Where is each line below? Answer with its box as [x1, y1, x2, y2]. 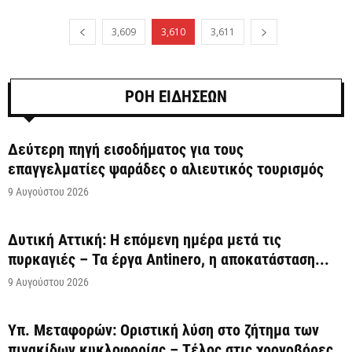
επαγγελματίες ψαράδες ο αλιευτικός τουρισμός [8, 159, 324, 179]
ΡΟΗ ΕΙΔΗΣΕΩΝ [125, 87, 227, 107]
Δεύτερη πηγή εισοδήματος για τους [8, 140, 244, 159]
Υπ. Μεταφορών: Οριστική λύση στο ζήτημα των [8, 321, 319, 340]
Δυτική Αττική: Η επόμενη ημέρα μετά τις [8, 230, 281, 250]
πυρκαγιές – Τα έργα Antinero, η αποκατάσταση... [8, 250, 329, 269]
